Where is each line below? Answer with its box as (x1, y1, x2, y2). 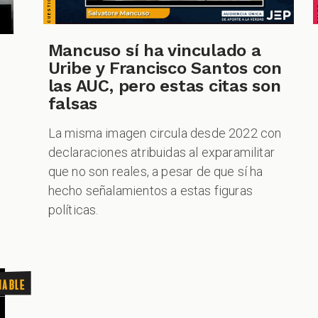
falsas (48, 94, 98, 114)
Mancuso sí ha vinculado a (48, 40, 261, 61)
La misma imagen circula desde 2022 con (48, 126, 282, 141)
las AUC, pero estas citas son (48, 76, 281, 97)
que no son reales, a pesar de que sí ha (48, 164, 263, 180)
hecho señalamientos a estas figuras (48, 183, 253, 199)
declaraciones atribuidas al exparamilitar (48, 145, 275, 160)
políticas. (48, 202, 99, 218)
